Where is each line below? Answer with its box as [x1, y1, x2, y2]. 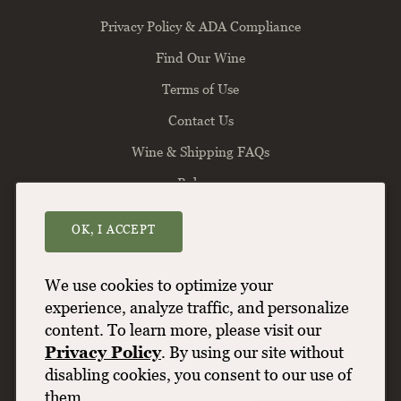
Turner [222, 257, 261, 273]
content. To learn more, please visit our [45, 320, 321, 339]
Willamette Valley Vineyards [105, 227, 296, 246]
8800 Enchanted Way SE [81, 257, 219, 273]
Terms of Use [162, 80, 239, 97]
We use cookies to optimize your [45, 276, 273, 294]
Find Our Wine [156, 48, 245, 65]
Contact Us [167, 111, 234, 128]
